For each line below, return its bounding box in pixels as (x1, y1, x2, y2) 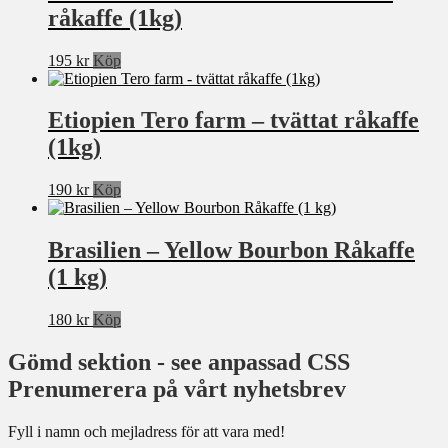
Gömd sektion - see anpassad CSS (8, 349, 350, 376)
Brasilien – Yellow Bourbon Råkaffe (48, 237, 415, 264)
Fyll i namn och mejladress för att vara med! (8, 423, 285, 441)
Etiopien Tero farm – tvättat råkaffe (48, 107, 419, 134)
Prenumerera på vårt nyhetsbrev (8, 376, 346, 403)
